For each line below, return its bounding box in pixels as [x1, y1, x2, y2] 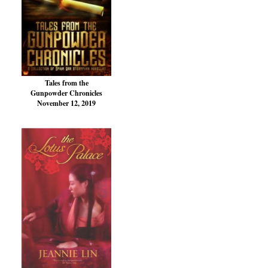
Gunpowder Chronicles [31, 88, 102, 99]
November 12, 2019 [37, 98, 96, 109]
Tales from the [44, 78, 89, 89]
